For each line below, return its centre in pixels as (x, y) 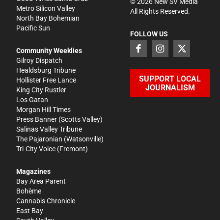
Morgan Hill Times (44, 109)
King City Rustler (41, 90)
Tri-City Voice (36, 149)
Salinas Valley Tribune (49, 129)
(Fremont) (72, 149)
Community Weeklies (49, 50)
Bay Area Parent (41, 181)
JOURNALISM (170, 88)
